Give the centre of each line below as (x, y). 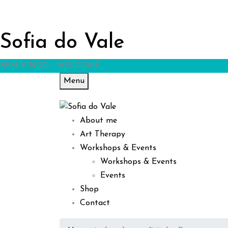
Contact (95, 203)
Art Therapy (103, 135)
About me (98, 121)
